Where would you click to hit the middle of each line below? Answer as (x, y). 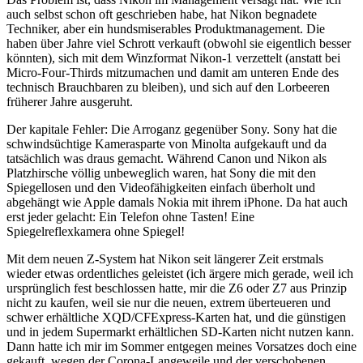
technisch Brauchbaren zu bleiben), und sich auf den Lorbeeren (168, 88)
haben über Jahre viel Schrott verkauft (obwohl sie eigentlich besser (179, 44)
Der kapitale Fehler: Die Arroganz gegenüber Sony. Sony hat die (172, 130)
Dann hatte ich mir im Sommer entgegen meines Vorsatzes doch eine (181, 347)
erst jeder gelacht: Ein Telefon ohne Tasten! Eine (130, 217)
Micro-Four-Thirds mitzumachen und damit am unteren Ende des (173, 73)
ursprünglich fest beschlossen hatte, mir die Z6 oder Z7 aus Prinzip (177, 288)
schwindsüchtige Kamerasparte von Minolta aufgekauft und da (167, 144)
